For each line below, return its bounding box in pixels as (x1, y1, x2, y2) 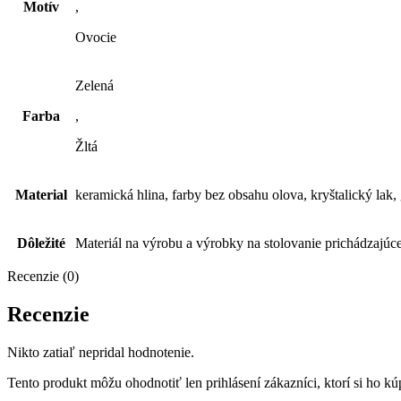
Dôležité (16, 235, 65, 252)
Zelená (75, 78, 114, 94)
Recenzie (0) (7, 269, 79, 285)
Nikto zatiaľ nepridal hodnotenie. (7, 345, 194, 361)
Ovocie (75, 30, 116, 46)
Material (14, 187, 67, 203)
